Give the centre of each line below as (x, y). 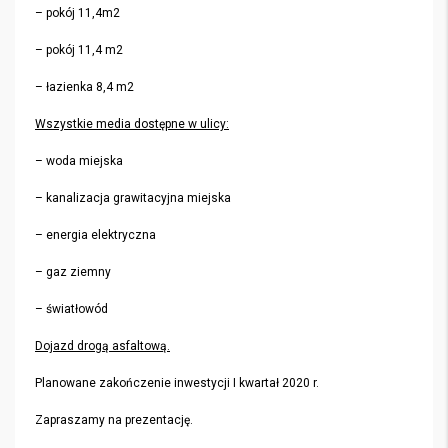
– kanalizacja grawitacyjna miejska (133, 198)
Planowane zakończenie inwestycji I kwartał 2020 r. (177, 383)
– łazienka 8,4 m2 (84, 87)
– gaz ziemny (73, 272)
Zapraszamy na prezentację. (114, 420)
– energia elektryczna (95, 235)
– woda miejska (79, 161)
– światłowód (71, 309)
